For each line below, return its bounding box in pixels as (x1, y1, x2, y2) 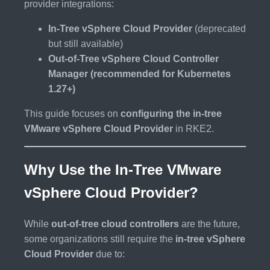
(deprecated (192, 23, 246, 34)
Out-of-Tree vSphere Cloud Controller (48, 53, 219, 64)
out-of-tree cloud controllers (51, 219, 179, 230)
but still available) (48, 38, 123, 49)
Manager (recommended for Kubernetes (48, 68, 231, 79)
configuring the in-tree (121, 108, 222, 119)
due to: (93, 249, 125, 260)
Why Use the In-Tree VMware (24, 162, 221, 178)
